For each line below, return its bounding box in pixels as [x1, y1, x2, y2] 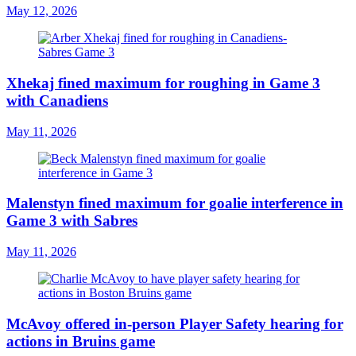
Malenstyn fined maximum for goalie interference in [6, 195, 343, 212]
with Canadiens [6, 91, 108, 109]
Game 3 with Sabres [6, 212, 137, 230]
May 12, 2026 [6, 4, 77, 18]
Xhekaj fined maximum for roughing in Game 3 [6, 74, 320, 91]
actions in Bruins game [6, 332, 155, 350]
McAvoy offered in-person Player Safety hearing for [6, 315, 343, 332]
